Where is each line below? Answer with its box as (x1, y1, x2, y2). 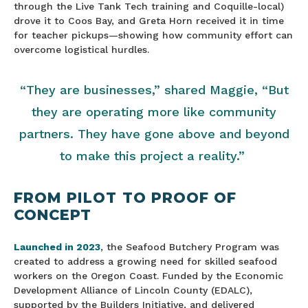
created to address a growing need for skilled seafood (14, 255, 277, 267)
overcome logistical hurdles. (14, 43, 149, 55)
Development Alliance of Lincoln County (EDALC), (14, 284, 252, 296)
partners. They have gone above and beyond (19, 126, 289, 141)
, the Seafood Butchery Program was (100, 241, 279, 252)
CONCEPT (14, 206, 92, 223)
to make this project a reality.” (59, 148, 249, 163)
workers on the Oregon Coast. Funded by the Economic (14, 269, 283, 281)
